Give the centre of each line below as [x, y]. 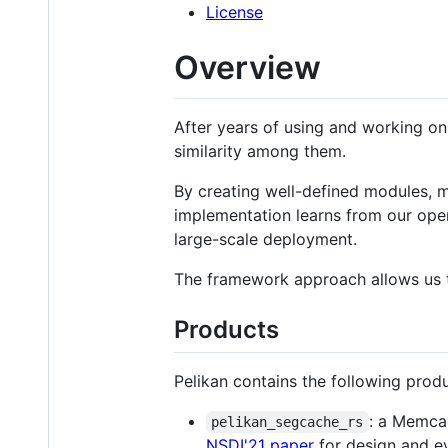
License [234, 12]
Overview [247, 68]
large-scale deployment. [265, 238]
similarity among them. [260, 150]
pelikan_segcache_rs [287, 421]
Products [226, 329]
